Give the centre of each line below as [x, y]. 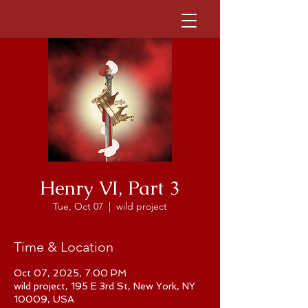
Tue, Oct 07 [78, 206]
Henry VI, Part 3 [110, 188]
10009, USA [44, 299]
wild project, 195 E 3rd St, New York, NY [104, 286]
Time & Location [64, 247]
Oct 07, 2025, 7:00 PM [70, 273]
